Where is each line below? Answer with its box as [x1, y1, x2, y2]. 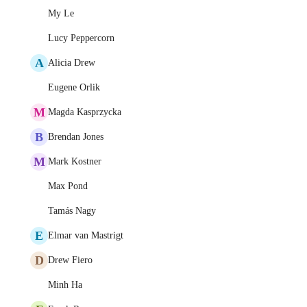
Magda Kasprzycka [48, 107, 121, 117]
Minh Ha [48, 280, 82, 290]
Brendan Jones [48, 132, 103, 142]
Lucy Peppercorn [48, 33, 114, 43]
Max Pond [48, 181, 88, 191]
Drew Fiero [48, 255, 93, 265]
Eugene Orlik [48, 82, 100, 93]
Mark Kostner [48, 156, 101, 167]
